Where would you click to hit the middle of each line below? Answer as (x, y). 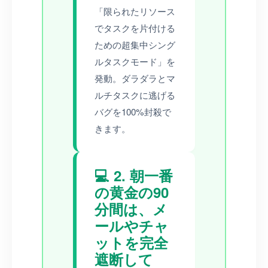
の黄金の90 (132, 192)
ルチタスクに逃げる (135, 95)
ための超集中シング (135, 44)
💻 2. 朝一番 (134, 175)
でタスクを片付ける (135, 28)
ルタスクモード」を (135, 61)
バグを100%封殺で (133, 111)
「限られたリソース (135, 11)
